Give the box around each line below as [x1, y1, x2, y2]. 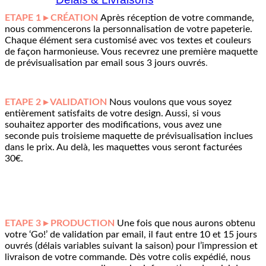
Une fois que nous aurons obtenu [117, 218, 255, 228]
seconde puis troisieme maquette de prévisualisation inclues [5, 131, 253, 141]
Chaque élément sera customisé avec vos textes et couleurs [5, 35, 251, 45]
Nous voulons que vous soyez [109, 97, 232, 107]
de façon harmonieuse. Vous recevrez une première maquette [5, 46, 258, 56]
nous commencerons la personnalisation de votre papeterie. [5, 24, 252, 34]
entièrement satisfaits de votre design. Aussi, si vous [5, 108, 221, 118]
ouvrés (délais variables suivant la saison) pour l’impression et [5, 240, 258, 251]
